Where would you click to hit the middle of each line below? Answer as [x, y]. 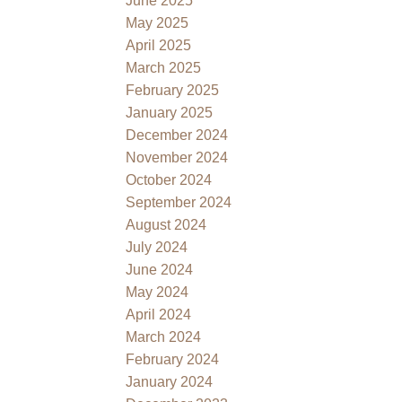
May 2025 [157, 22]
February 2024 [173, 359]
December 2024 [177, 135]
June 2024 [160, 269]
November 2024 [177, 157]
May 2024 [157, 292]
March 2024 [164, 336]
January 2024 [170, 381]
